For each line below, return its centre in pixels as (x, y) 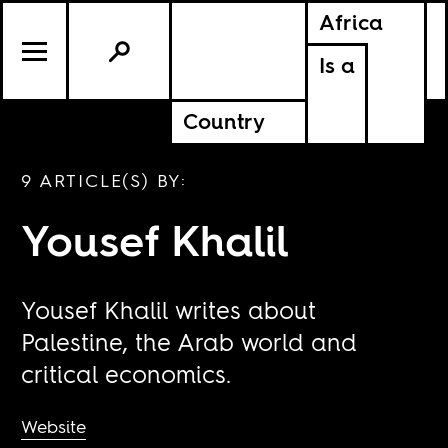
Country (223, 122)
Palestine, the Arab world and (189, 342)
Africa (350, 23)
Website (54, 426)
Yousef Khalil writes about (169, 310)
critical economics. (126, 374)
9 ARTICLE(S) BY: (104, 180)
